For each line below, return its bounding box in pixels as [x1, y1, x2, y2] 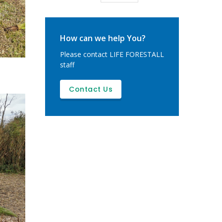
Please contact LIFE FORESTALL [60, 50, 164, 59]
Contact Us [69, 84, 112, 95]
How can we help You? [60, 33, 146, 44]
